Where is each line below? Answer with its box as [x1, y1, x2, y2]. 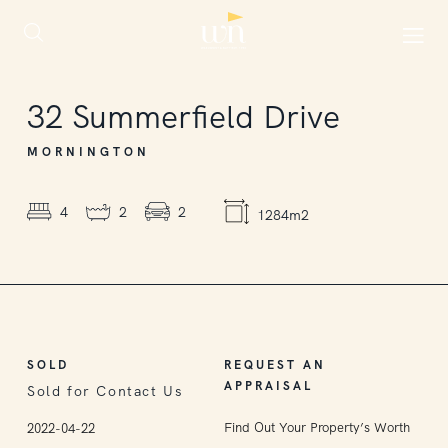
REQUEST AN [223, 357, 327, 373]
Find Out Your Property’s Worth [223, 419, 410, 436]
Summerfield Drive [72, 96, 340, 138]
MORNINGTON [27, 144, 150, 160]
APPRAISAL [223, 378, 313, 394]
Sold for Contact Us [27, 382, 184, 400]
